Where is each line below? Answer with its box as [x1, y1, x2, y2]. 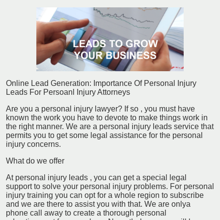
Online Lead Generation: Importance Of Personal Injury [6, 79, 196, 87]
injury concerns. [6, 139, 61, 148]
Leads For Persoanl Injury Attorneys [6, 87, 130, 96]
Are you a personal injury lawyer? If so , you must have [6, 104, 195, 113]
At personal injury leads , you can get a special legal [6, 173, 187, 182]
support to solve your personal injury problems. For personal [6, 182, 214, 191]
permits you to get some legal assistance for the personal [6, 131, 203, 139]
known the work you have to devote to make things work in [6, 113, 208, 122]
